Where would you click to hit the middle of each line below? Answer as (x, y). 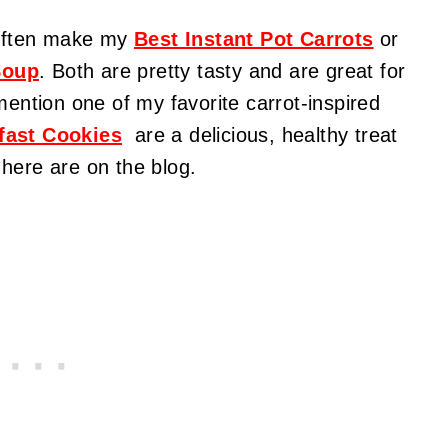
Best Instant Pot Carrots (253, 39)
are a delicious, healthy (238, 135)
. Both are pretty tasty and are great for (222, 71)
